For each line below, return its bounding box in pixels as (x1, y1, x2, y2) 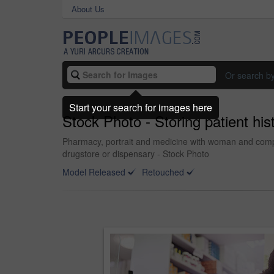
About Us (72, 3, 105, 15)
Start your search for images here (69, 100, 212, 114)
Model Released (62, 166, 125, 178)
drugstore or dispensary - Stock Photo (62, 147, 209, 160)
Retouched (142, 166, 184, 178)
